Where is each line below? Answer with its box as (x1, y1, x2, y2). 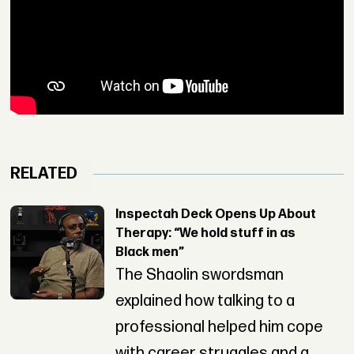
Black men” (115, 245, 184, 261)
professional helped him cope (115, 318, 323, 337)
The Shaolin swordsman (115, 265, 284, 285)
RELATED (10, 164, 78, 184)
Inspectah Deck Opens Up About (115, 207, 316, 223)
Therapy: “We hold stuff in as (115, 226, 296, 242)
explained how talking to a (115, 292, 295, 311)
